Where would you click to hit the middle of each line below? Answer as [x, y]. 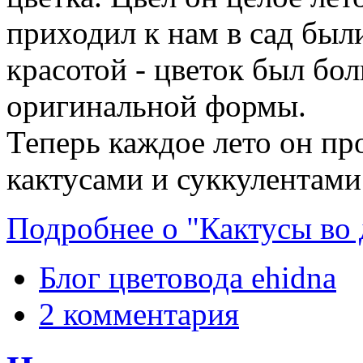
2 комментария [139, 314]
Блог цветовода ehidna [188, 278]
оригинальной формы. [156, 106]
